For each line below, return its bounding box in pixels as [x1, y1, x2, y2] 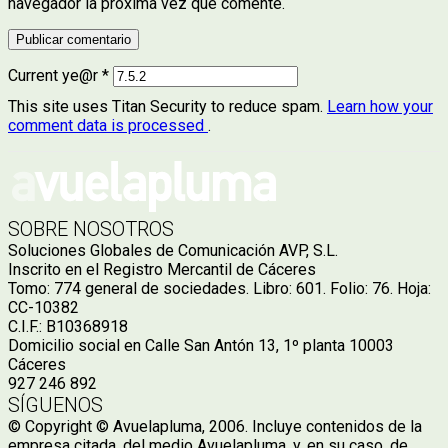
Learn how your [327, 96, 433, 116]
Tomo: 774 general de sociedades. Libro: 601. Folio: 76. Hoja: [8, 278, 431, 298]
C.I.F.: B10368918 [8, 316, 128, 336]
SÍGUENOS [8, 392, 103, 417]
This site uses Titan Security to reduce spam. [8, 96, 327, 116]
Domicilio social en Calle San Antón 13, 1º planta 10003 [8, 335, 394, 355]
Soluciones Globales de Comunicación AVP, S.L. [8, 240, 338, 260]
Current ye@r [8, 65, 102, 85]
